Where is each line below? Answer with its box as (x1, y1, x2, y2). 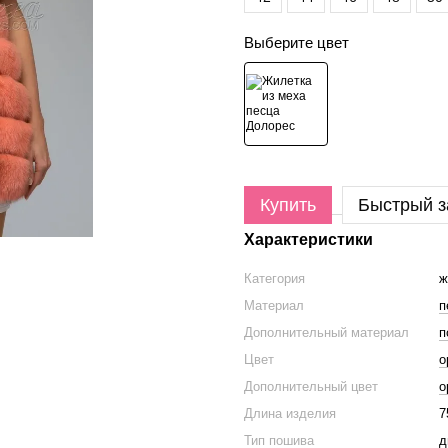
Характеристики (244, 231, 373, 248)
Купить (260, 195, 316, 215)
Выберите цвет (244, 34, 349, 51)
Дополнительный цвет (244, 379, 378, 394)
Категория (244, 271, 305, 286)
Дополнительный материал (244, 325, 409, 340)
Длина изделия (244, 406, 336, 421)
